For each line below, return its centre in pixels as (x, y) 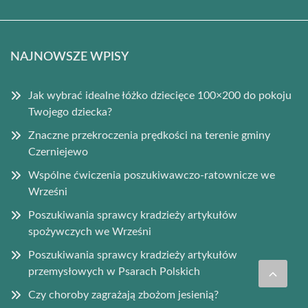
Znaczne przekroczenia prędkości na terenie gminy (149, 135)
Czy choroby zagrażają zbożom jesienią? (123, 295)
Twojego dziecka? (70, 112)
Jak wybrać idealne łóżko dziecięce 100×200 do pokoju (160, 95)
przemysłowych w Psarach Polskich (114, 271)
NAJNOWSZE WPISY (69, 57)
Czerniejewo (58, 152)
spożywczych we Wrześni (90, 231)
